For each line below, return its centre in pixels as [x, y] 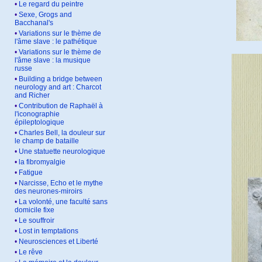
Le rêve [31, 252]
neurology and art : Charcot [58, 87]
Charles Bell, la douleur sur [62, 133]
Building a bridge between [61, 79]
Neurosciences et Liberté [58, 242]
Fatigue [31, 173]
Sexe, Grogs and [45, 15]
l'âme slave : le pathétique [56, 42]
